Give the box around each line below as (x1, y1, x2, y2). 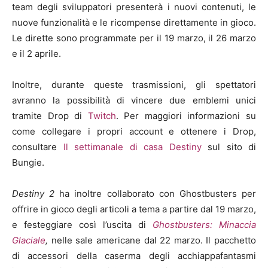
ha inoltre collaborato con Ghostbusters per (59, 187, 257, 199)
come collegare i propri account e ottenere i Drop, (12, 125, 256, 137)
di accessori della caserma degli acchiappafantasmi (12, 249, 256, 261)
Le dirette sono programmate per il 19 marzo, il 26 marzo (12, 32, 256, 44)
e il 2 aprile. (12, 47, 61, 59)
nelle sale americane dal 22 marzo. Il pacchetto (48, 234, 256, 246)
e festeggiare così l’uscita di (12, 218, 153, 230)
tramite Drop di (12, 109, 88, 121)
